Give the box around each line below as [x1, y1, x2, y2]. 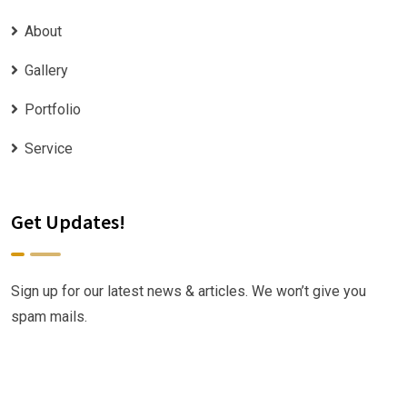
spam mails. [11, 307, 87, 325]
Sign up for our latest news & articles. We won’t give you [11, 282, 366, 300]
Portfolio [25, 100, 81, 118]
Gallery [25, 61, 68, 79]
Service [25, 139, 73, 157]
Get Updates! [11, 208, 125, 234]
